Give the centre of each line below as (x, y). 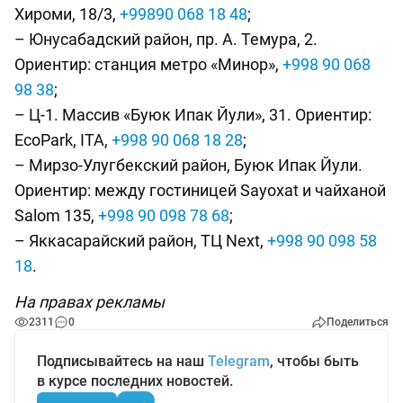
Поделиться (358, 322)
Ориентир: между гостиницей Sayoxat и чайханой (200, 190)
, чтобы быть (314, 361)
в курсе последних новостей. (135, 381)
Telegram (239, 361)
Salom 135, (56, 215)
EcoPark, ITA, (63, 139)
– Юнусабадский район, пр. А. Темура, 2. (166, 39)
